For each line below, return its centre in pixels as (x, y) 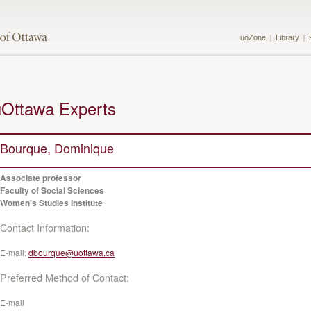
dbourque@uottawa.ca (72, 252)
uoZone (253, 37)
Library (287, 37)
